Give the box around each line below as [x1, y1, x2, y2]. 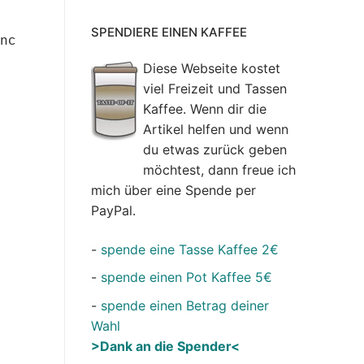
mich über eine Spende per [91, 182, 256, 199]
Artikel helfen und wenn [143, 121, 288, 138]
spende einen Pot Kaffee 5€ [101, 269, 272, 286]
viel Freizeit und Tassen [143, 80, 287, 97]
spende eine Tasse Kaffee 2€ [101, 240, 279, 258]
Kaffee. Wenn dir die [143, 101, 266, 118]
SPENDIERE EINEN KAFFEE [91, 24, 247, 41]
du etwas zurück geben [143, 141, 287, 158]
